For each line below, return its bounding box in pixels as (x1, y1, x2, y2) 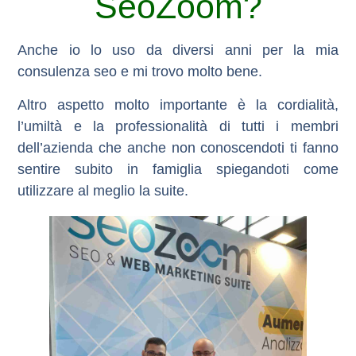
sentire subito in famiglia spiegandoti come (17, 161, 339, 177)
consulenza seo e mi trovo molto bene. (17, 64, 263, 80)
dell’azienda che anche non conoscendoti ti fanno (17, 139, 339, 156)
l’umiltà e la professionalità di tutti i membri (17, 118, 339, 134)
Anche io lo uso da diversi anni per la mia (17, 42, 339, 59)
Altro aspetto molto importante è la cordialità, (17, 96, 339, 113)
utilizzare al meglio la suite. (17, 182, 189, 199)
